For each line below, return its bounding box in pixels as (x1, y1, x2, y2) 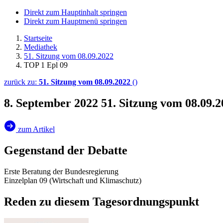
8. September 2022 (4, 96, 101, 110)
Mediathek (24, 43, 57, 51)
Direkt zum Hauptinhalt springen (24, 8, 127, 16)
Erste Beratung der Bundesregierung (4, 167, 118, 176)
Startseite (24, 34, 52, 42)
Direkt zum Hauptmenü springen (24, 17, 127, 25)
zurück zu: (4, 78, 39, 86)
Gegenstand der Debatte (4, 143, 127, 157)
